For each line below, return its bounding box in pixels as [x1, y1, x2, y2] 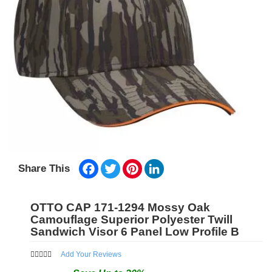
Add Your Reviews [61, 250, 121, 259]
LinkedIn [164, 159, 197, 169]
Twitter [120, 159, 146, 169]
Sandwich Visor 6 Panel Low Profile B [30, 225, 239, 239]
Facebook [98, 159, 137, 169]
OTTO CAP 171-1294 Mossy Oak [30, 201, 210, 214]
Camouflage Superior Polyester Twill [30, 213, 233, 226]
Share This [18, 163, 70, 175]
